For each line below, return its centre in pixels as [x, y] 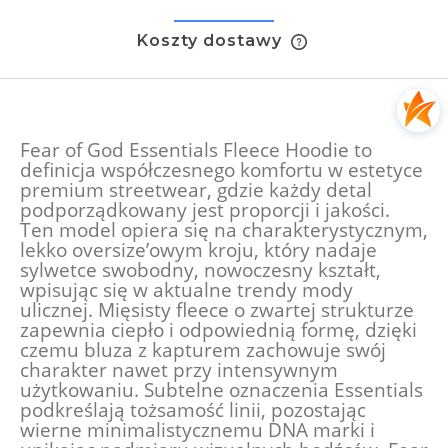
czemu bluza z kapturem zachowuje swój [203, 350]
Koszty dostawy [211, 41]
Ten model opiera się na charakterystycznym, [224, 230]
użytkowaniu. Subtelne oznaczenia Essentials [221, 390]
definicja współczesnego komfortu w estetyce [221, 170]
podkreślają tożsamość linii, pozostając [193, 410]
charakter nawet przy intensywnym [179, 370]
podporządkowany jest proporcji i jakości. [205, 210]
